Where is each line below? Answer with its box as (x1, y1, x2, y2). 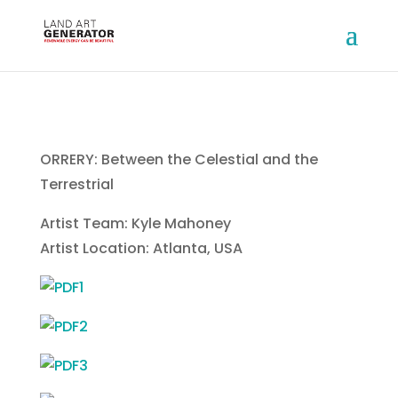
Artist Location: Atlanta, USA (39, 238, 243, 259)
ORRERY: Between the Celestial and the (39, 149, 318, 170)
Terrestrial (39, 174, 114, 195)
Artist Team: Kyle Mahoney (39, 213, 231, 234)
